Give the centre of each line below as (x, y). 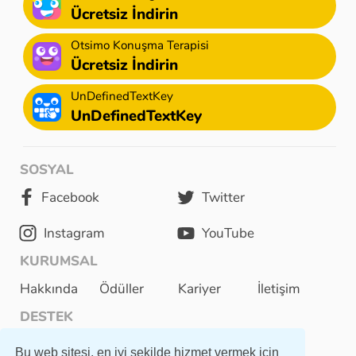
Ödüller (121, 288)
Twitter (223, 197)
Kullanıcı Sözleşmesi (81, 344)
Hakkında (49, 288)
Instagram (74, 233)
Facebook (70, 197)
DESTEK (46, 316)
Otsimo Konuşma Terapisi (139, 45)
